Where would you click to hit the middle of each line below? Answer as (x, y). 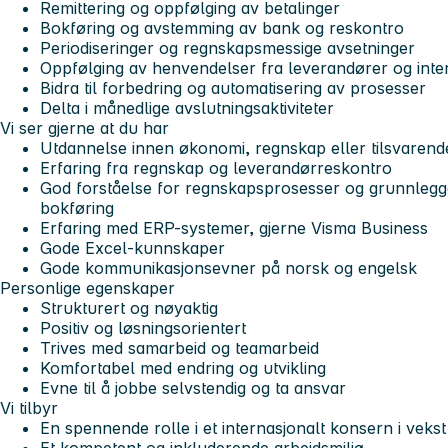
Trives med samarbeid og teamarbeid (179, 348)
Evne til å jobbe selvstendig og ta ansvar (193, 388)
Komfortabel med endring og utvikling (183, 368)
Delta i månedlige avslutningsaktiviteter (187, 108)
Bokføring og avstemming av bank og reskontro (222, 28)
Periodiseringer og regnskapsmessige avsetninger (227, 48)
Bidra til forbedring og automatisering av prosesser (233, 88)
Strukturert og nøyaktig (129, 308)
